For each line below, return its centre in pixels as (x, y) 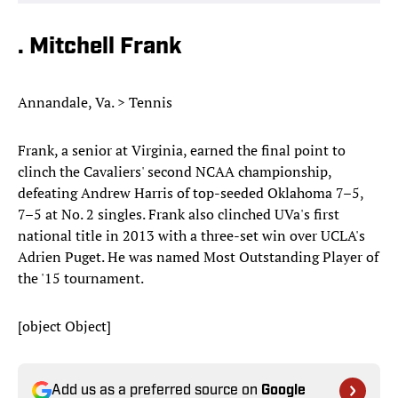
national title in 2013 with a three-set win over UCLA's (191, 236)
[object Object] (64, 326)
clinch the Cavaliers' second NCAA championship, (175, 172)
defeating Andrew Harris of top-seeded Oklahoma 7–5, (191, 193)
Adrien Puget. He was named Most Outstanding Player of (198, 257)
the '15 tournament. (81, 279)
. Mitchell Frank (100, 48)
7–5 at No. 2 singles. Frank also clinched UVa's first (179, 215)
